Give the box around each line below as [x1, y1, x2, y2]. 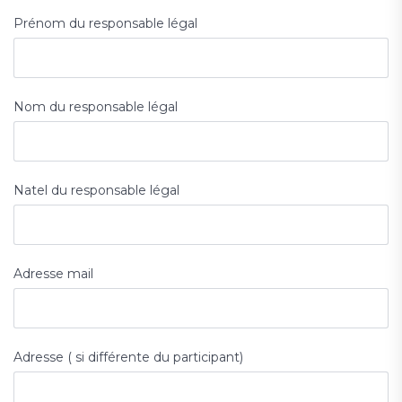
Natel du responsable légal [13, 182, 179, 199]
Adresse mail [13, 266, 93, 283]
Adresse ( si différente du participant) [13, 349, 243, 366]
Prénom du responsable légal [13, 15, 197, 32]
